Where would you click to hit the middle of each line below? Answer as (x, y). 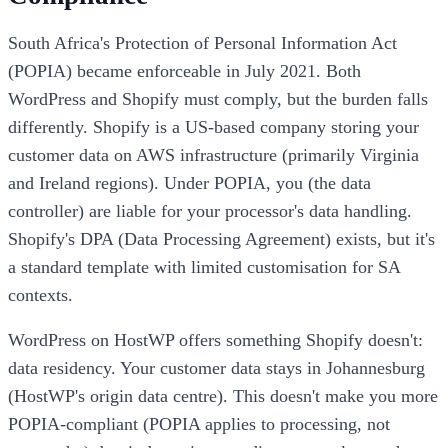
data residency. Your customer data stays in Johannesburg (216, 368)
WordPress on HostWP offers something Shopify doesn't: (215, 340)
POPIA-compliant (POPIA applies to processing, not (199, 424)
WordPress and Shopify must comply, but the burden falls (218, 98)
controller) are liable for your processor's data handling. (210, 210)
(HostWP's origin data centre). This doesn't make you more (223, 396)
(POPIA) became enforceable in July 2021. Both (184, 70)
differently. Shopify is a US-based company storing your (213, 126)
